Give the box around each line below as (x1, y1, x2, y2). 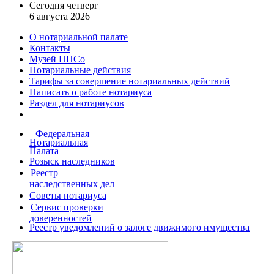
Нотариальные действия (29, 65, 131, 75)
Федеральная (35, 128, 89, 139)
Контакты (29, 43, 70, 53)
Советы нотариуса (29, 190, 106, 201)
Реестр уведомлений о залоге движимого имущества (29, 222, 250, 232)
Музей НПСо (29, 54, 85, 64)
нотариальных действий (128, 76, 230, 86)
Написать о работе (29, 87, 109, 97)
